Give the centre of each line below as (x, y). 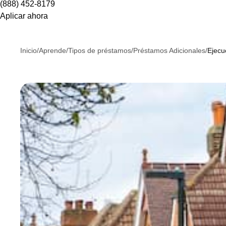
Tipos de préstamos (100, 51)
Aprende (52, 51)
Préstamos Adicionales (169, 51)
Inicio (29, 51)
